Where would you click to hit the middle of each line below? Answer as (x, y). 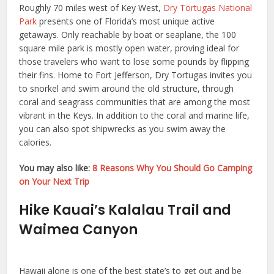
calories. (35, 142)
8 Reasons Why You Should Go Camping (172, 168)
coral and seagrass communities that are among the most (135, 102)
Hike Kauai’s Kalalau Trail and (125, 210)
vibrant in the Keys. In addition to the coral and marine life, (135, 115)
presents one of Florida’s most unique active (126, 21)
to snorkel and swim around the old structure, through (127, 88)
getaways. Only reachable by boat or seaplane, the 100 (128, 35)
